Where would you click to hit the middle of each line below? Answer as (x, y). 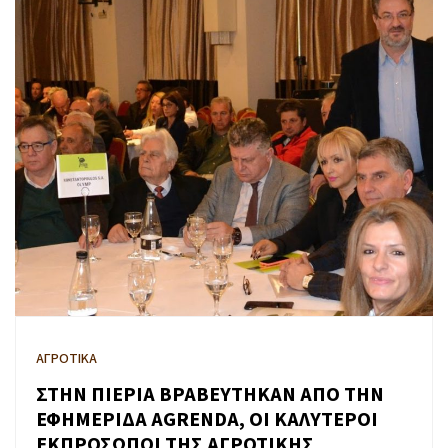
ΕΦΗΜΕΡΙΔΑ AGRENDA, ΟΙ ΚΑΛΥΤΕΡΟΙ (207, 420)
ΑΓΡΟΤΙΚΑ (66, 358)
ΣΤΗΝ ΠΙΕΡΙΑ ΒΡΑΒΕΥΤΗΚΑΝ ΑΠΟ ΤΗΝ (210, 395)
